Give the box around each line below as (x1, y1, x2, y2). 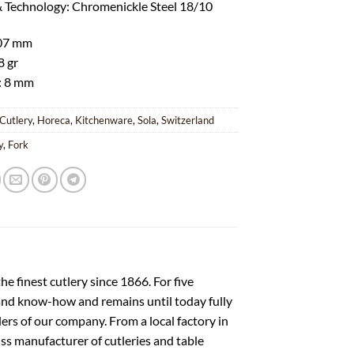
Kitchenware (75, 114, 134, 127)
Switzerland (161, 114, 215, 127)
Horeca (37, 114, 71, 127)
